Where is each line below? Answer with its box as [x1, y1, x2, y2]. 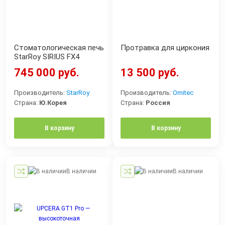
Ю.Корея [39, 98, 67, 106]
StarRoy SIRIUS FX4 [14, 52, 79, 61]
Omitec [173, 88, 193, 96]
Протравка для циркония [121, 43, 209, 52]
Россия [146, 98, 170, 106]
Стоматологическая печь [14, 43, 104, 52]
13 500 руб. [121, 66, 179, 79]
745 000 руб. [14, 66, 79, 79]
